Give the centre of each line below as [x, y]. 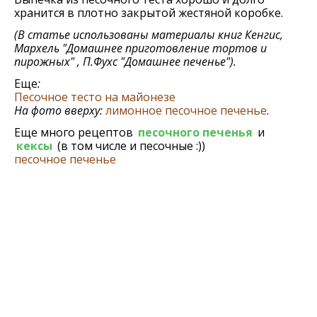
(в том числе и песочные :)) [130, 146]
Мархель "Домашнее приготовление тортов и [140, 48]
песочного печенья [195, 132]
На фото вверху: [58, 110]
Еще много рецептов [75, 132]
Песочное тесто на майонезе [95, 97]
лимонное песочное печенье [186, 110]
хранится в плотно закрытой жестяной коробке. [149, 13]
